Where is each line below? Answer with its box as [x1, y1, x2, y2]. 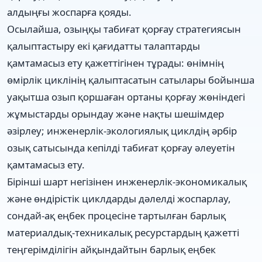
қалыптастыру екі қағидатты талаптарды [7, 39, 200, 53]
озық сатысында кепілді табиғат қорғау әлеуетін [7, 140, 235, 154]
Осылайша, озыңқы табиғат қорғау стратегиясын [7, 22, 241, 36]
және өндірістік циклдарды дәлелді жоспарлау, [7, 191, 231, 205]
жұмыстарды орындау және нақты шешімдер [7, 106, 224, 120]
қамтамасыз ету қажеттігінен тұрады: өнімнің [7, 56, 224, 70]
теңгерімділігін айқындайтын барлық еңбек [7, 242, 216, 256]
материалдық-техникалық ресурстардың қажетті [7, 225, 239, 239]
